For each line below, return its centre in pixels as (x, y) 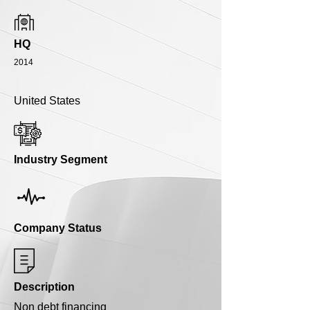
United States (47, 101)
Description (44, 287)
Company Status (58, 228)
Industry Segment (61, 160)
